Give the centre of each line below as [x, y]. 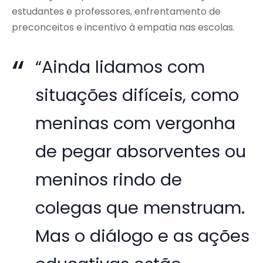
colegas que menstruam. [140, 208]
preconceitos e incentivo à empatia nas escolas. [123, 28]
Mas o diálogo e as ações [143, 236]
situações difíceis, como [137, 95]
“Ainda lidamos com [120, 67]
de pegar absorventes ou [141, 152]
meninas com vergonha [136, 124]
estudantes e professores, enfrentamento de [116, 12]
